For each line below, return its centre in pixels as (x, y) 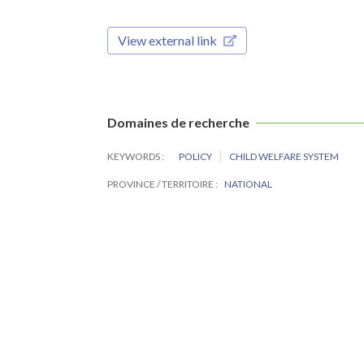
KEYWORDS (134, 157)
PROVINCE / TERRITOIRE (161, 184)
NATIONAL (248, 184)
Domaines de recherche (178, 123)
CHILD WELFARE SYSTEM (284, 157)
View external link (167, 41)
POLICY (196, 157)
